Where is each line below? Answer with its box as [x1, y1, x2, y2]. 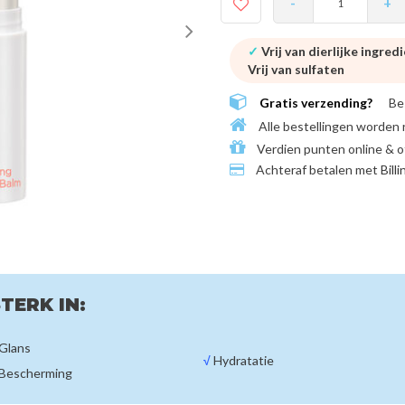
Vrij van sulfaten [248, 61, 344, 78]
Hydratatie [210, 352, 274, 368]
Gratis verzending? [259, 95, 372, 111]
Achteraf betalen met [253, 162, 381, 178]
